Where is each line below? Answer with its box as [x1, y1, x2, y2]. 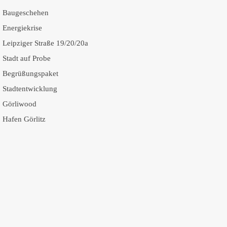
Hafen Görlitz [2, 115, 46, 123]
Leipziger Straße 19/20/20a [2, 39, 88, 47]
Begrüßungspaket [2, 69, 58, 78]
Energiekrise [2, 24, 42, 32]
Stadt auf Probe [2, 54, 51, 62]
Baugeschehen [2, 9, 49, 17]
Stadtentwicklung [2, 85, 57, 93]
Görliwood [2, 100, 36, 108]
